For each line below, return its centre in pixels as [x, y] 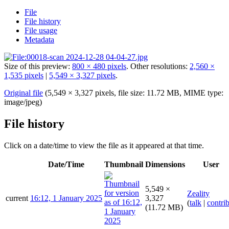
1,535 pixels [24, 75]
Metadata [39, 39]
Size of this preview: [38, 66]
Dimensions [165, 164]
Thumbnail [124, 164]
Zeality [198, 193]
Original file [24, 93]
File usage [41, 30]
